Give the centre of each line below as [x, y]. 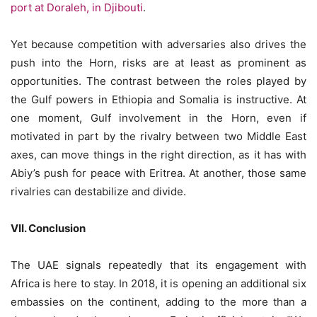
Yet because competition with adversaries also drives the [158, 44]
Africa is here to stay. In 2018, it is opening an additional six [158, 283]
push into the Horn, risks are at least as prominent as [158, 63]
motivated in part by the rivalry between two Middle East [158, 136]
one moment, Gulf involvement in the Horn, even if [158, 118]
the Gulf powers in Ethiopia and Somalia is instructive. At [158, 99]
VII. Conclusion [48, 228]
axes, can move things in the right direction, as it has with [158, 155]
